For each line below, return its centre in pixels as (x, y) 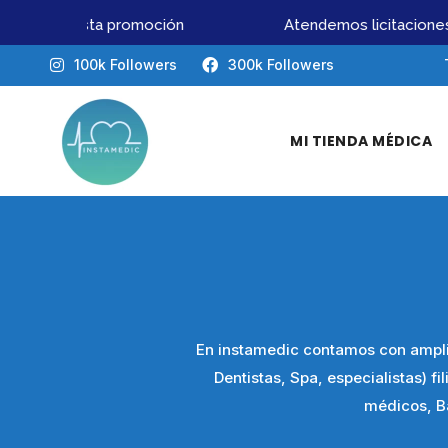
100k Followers (125, 64)
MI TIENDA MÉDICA (361, 141)
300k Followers (281, 64)
